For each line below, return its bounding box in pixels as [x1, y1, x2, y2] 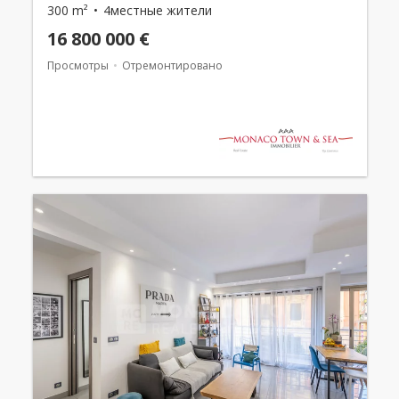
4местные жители [102, 2, 212, 20]
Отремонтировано [121, 58, 223, 74]
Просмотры [46, 58, 109, 74]
